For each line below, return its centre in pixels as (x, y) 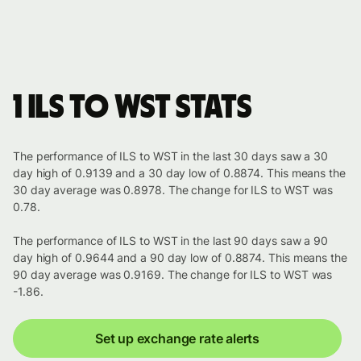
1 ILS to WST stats (133, 108)
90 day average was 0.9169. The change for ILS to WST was (173, 275)
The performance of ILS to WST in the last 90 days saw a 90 (171, 241)
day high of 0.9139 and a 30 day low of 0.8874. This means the (179, 173)
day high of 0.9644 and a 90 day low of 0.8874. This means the (180, 258)
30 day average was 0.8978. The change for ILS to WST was (173, 190)
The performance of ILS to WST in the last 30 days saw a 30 (171, 156)
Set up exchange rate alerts (177, 339)
